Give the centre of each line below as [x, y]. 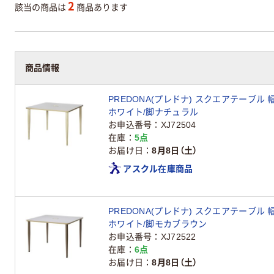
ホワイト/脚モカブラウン [158, 224]
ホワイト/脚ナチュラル [154, 112]
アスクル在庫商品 [158, 168]
